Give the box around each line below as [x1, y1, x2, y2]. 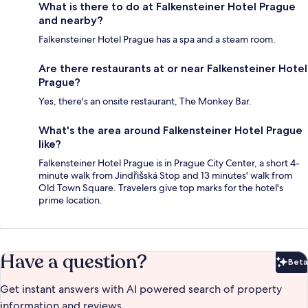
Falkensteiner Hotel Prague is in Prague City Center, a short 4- [38, 156, 300, 169]
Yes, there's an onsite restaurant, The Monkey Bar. [38, 94, 252, 107]
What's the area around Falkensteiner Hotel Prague [38, 123, 302, 137]
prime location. [38, 193, 102, 206]
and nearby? [38, 13, 103, 27]
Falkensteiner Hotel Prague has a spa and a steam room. [38, 32, 276, 45]
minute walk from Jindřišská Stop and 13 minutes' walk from [38, 168, 292, 181]
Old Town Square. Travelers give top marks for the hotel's [38, 181, 283, 194]
